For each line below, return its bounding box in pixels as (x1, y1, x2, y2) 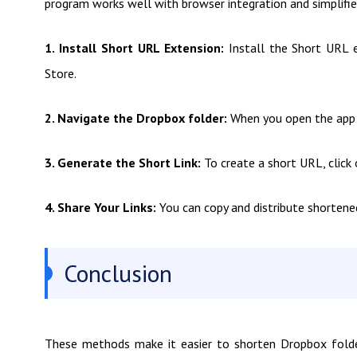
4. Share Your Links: (45, 199, 156, 215)
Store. (45, 65, 76, 81)
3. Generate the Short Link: (45, 155, 204, 171)
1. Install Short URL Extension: (45, 40, 224, 56)
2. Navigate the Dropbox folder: (45, 110, 227, 126)
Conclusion (64, 257, 172, 288)
